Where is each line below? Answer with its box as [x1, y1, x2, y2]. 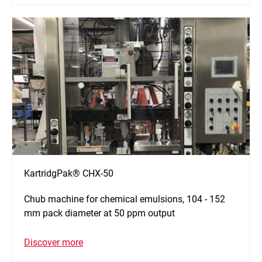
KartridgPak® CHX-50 [24, 168, 113, 180]
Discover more [24, 237, 83, 249]
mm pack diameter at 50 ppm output [24, 208, 175, 219]
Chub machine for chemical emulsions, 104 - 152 [24, 194, 225, 205]
